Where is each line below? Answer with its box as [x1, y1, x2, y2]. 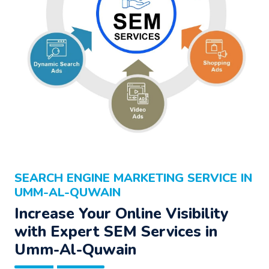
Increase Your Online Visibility [14, 202, 228, 224]
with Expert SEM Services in [14, 220, 217, 242]
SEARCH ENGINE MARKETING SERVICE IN [14, 169, 252, 186]
